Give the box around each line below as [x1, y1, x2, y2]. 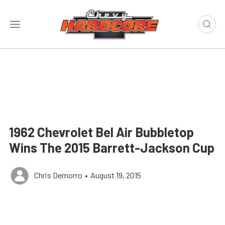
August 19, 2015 [90, 170, 141, 180]
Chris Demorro [34, 170, 82, 180]
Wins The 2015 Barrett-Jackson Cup [9, 140, 214, 155]
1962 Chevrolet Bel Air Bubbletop [9, 124, 194, 140]
